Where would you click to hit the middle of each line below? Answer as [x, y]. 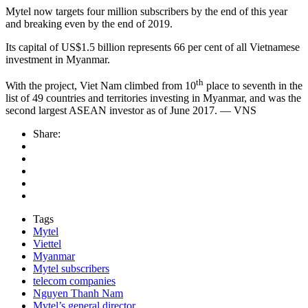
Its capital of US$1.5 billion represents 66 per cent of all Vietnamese [153, 47]
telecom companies [74, 281]
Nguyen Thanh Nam [78, 294]
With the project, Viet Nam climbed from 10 [101, 86]
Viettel [47, 244]
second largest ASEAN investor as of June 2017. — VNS [131, 111]
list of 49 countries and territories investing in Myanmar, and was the [153, 98]
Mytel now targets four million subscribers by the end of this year [146, 12]
